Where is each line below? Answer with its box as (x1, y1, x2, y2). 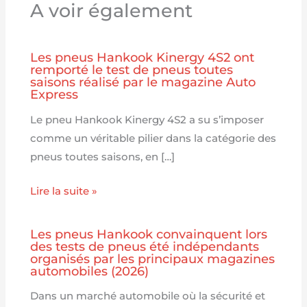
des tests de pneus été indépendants (30, 238, 260, 254)
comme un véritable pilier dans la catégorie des (30, 132, 277, 145)
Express (30, 86, 79, 103)
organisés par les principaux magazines (30, 250, 275, 267)
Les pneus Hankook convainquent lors (30, 225, 268, 242)
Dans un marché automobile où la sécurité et (30, 290, 266, 303)
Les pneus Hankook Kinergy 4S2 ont (30, 49, 255, 66)
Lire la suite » (30, 185, 98, 198)
